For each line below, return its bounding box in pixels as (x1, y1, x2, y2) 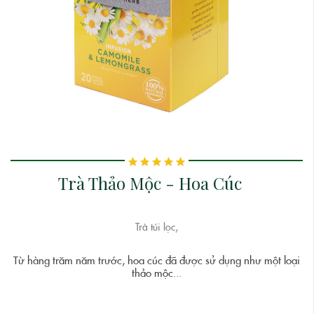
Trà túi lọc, (135, 221, 178, 234)
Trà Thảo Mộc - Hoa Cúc (57, 172, 242, 195)
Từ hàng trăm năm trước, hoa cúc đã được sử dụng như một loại (13, 254, 300, 268)
